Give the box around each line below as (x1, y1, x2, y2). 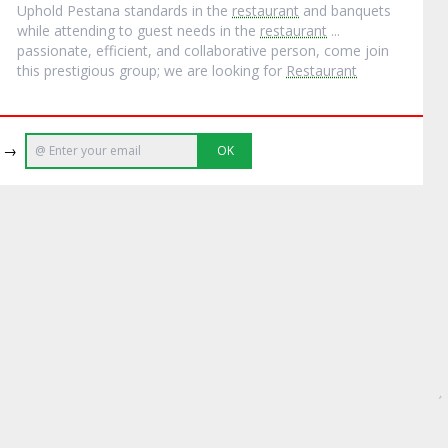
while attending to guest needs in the (17, 21, 261, 40)
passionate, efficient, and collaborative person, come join (17, 41, 390, 60)
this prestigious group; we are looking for (17, 61, 287, 80)
